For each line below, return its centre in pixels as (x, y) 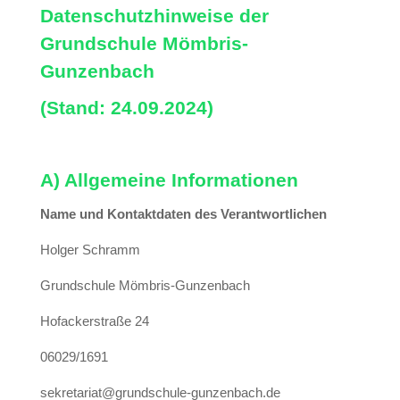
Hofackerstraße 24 (94, 321)
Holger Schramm (90, 250)
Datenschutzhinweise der (154, 16)
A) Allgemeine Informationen (169, 180)
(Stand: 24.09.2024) (126, 108)
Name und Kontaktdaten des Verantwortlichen (183, 214)
